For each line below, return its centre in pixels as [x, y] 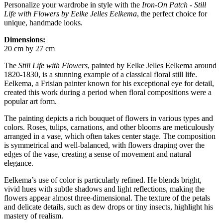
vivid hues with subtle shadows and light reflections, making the [104, 189]
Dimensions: [25, 40]
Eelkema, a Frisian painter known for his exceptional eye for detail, [109, 84]
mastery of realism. [34, 216]
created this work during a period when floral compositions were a [108, 93]
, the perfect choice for [172, 14]
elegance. [19, 163]
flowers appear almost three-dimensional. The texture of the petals [107, 198]
